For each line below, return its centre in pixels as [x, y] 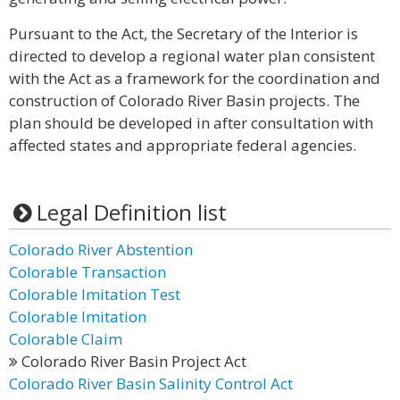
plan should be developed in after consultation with [191, 123]
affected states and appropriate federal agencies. [183, 145]
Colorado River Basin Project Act [132, 361]
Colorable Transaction [87, 272]
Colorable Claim [66, 339]
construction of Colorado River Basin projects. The [184, 100]
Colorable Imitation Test [95, 294]
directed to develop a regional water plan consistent [192, 56]
